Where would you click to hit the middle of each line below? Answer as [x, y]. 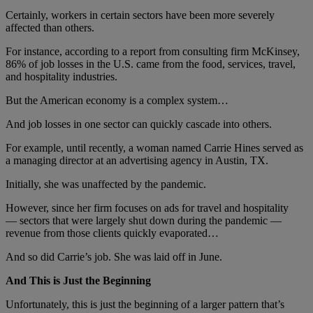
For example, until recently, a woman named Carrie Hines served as [154, 148]
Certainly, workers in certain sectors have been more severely [140, 15]
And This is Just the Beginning [78, 281]
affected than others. [50, 28]
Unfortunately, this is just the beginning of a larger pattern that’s [145, 305]
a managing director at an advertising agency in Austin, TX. [137, 161]
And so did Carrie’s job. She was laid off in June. [114, 257]
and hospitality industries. [61, 77]
